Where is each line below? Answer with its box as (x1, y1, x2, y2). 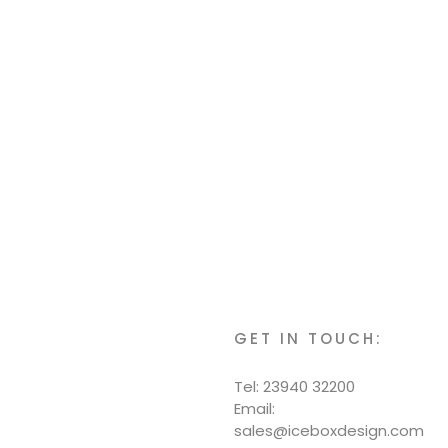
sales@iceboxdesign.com (234, 419, 424, 441)
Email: (234, 397, 275, 419)
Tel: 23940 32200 (234, 375, 355, 397)
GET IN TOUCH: (234, 327, 383, 349)
